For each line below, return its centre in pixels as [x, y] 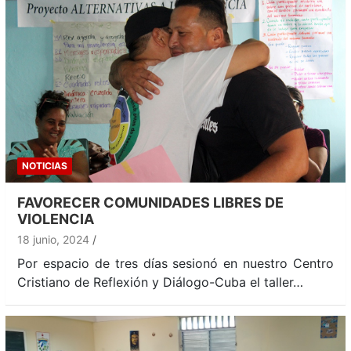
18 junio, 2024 [53, 240]
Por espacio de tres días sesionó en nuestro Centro [175, 264]
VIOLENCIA [56, 219]
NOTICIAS [45, 166]
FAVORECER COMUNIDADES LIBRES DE [150, 203]
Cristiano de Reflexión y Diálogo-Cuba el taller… [160, 282]
